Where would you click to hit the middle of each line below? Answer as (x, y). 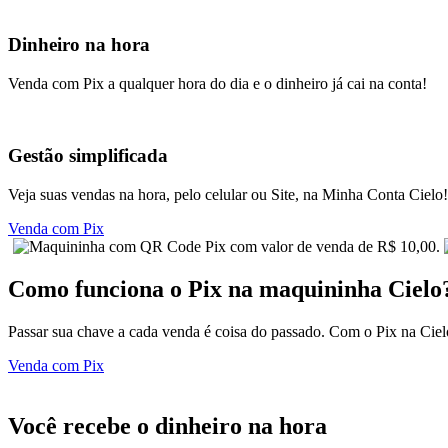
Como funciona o (98, 288)
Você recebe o (81, 425)
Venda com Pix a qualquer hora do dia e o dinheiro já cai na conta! (217, 83)
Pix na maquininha (285, 288)
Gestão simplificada (88, 156)
